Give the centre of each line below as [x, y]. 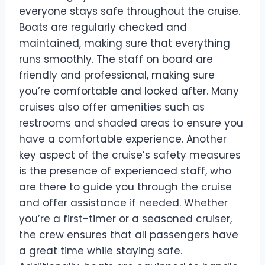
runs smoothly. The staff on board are [116, 59]
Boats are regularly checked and [103, 27]
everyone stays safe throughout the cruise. [130, 11]
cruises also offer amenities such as [112, 107]
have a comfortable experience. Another [123, 139]
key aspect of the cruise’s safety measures [130, 155]
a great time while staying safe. [101, 251]
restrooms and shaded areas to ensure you [131, 123]
